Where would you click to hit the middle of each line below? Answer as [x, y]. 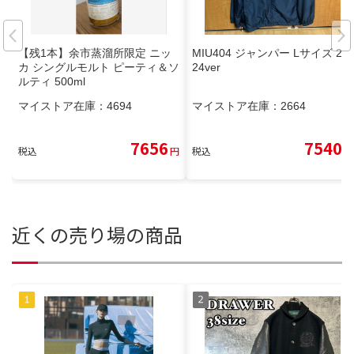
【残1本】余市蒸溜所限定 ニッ [95, 53]
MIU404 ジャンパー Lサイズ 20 [270, 53]
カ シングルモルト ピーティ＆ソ [99, 68]
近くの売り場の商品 [97, 235]
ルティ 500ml [52, 82]
